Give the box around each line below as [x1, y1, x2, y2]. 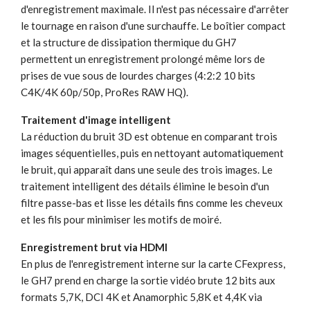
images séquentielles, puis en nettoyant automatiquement [21, 146, 284, 159]
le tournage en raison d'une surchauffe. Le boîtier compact [21, 19, 286, 32]
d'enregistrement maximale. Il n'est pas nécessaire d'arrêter [21, 2, 289, 15]
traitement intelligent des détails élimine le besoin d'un [21, 179, 269, 192]
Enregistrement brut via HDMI [21, 240, 167, 253]
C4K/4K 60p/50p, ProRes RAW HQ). [21, 85, 188, 98]
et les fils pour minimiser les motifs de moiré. [21, 212, 221, 226]
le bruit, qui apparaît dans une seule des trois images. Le [21, 163, 273, 176]
